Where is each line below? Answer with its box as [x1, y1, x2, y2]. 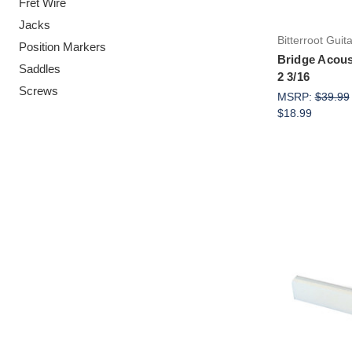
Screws [19, 83, 58, 97]
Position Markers [19, 39, 106, 53]
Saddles [19, 61, 60, 75]
